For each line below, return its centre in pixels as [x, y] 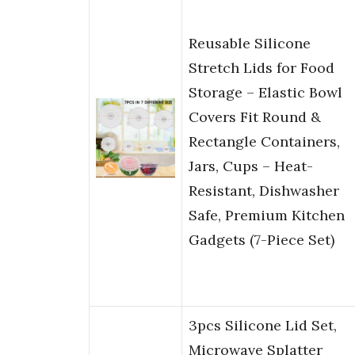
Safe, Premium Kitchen [267, 216]
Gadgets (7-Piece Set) [261, 240]
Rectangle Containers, [264, 142]
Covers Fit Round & [255, 117]
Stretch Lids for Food [261, 68]
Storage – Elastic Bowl [265, 93]
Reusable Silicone [250, 44]
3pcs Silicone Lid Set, [263, 326]
